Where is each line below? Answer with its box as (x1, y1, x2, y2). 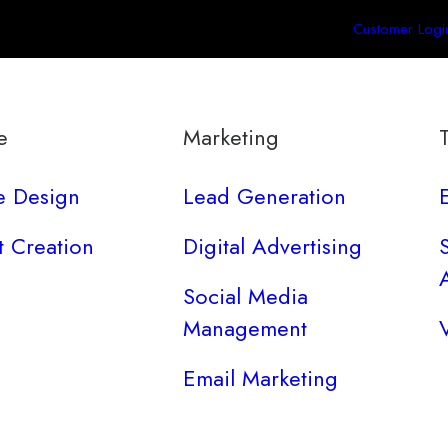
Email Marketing (183, 362, 339, 394)
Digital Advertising (183, 230, 363, 262)
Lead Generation (183, 180, 347, 212)
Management (183, 312, 308, 344)
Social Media (183, 280, 309, 312)
